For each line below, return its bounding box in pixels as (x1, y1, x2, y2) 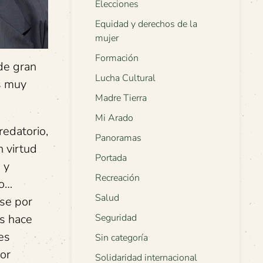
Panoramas (95, 131, 141, 145)
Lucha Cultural (95, 72, 156, 85)
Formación (95, 52, 139, 65)
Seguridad (95, 211, 137, 225)
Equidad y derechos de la (95, 18, 197, 31)
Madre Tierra (95, 92, 147, 105)
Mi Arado (95, 112, 133, 125)
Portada (95, 151, 127, 165)
